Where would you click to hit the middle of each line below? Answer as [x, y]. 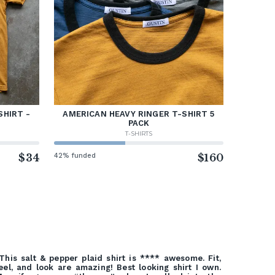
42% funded [75, 155]
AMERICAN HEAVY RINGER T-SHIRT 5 [139, 114]
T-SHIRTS [139, 133]
